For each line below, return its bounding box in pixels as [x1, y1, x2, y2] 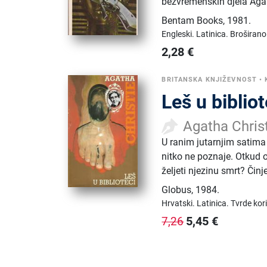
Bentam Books [162, 14, 223, 26]
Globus [162, 184, 192, 195]
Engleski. [162, 29, 197, 39]
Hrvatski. [162, 198, 197, 208]
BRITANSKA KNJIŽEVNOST [162, 75, 257, 83]
